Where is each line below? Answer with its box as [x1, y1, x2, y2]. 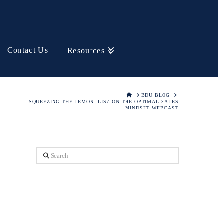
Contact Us [7, 46, 49, 54]
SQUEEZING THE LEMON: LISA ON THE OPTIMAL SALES [28, 99, 179, 104]
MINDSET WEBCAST [125, 105, 179, 110]
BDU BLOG [141, 92, 170, 98]
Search [36, 149, 57, 158]
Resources [67, 46, 105, 54]
